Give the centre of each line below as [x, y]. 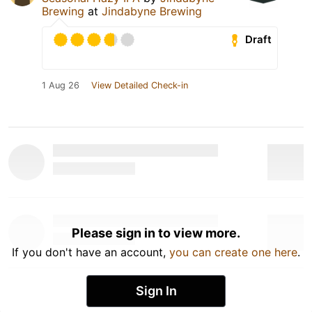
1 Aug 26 [61, 85]
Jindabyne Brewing [152, 11]
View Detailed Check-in [140, 85]
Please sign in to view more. [156, 233]
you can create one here [233, 252]
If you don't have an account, [91, 252]
